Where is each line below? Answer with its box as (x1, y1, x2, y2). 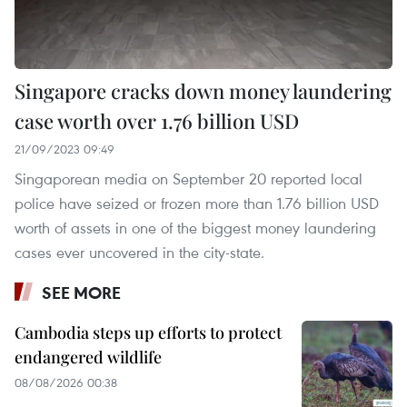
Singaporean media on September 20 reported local (15, 168, 362, 190)
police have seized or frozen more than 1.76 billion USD (15, 193, 379, 214)
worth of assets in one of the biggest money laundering (15, 217, 376, 239)
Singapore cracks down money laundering (15, 77, 392, 105)
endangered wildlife (15, 346, 162, 369)
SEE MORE (42, 282, 121, 304)
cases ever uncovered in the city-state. (15, 242, 264, 263)
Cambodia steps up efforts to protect (15, 322, 282, 344)
